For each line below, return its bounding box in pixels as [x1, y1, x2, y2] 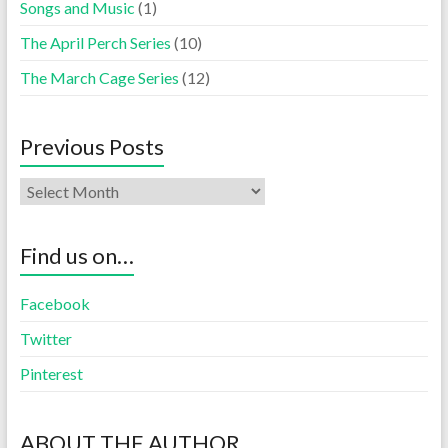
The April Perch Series [19, 33, 171, 52]
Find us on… [19, 242, 134, 269]
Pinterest [19, 364, 83, 383]
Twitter [19, 329, 72, 348]
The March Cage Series [19, 68, 179, 87]
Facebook [19, 294, 90, 313]
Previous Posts [19, 133, 164, 160]
